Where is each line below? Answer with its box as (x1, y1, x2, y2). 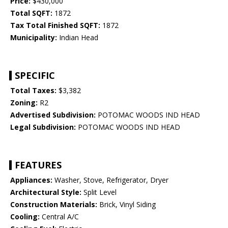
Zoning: (10, 98, 38, 108)
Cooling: (10, 212, 40, 222)
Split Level (81, 187, 117, 197)
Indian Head (57, 33, 98, 43)
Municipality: (10, 33, 57, 43)
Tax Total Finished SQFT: (10, 20, 100, 31)
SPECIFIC (15, 69, 55, 82)
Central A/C (40, 212, 79, 222)
